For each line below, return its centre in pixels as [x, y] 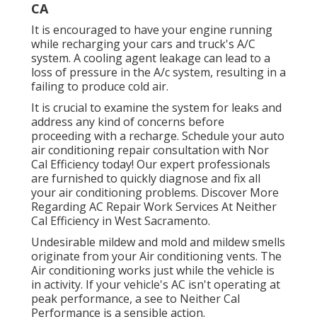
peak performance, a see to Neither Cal [136, 299]
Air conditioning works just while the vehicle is [153, 271]
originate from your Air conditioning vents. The [156, 257]
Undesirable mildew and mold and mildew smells [158, 242]
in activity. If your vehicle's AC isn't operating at [156, 285]
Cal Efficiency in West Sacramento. [121, 221]
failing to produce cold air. [100, 87]
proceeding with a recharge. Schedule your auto [158, 136]
